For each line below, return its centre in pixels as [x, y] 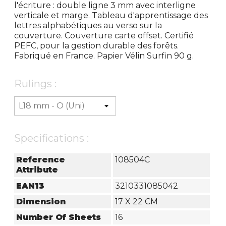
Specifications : [52, 138]
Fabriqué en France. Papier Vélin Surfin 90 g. [104, 55]
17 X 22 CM [136, 201]
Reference [41, 160]
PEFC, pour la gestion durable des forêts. [97, 45]
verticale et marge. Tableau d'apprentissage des [111, 15]
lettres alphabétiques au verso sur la [88, 25]
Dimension [41, 201]
